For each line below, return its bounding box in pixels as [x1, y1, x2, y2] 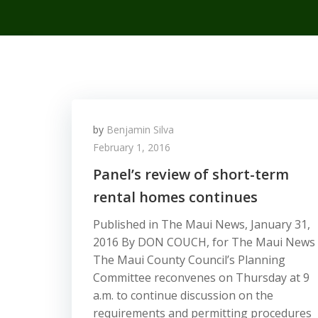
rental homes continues [93, 187, 258, 207]
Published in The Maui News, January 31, [93, 216, 310, 232]
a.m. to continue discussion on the [93, 287, 273, 303]
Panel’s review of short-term [93, 165, 289, 184]
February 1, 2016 [93, 141, 170, 154]
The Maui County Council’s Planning [93, 252, 285, 268]
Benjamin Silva [106, 123, 174, 136]
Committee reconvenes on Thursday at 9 [93, 270, 309, 285]
